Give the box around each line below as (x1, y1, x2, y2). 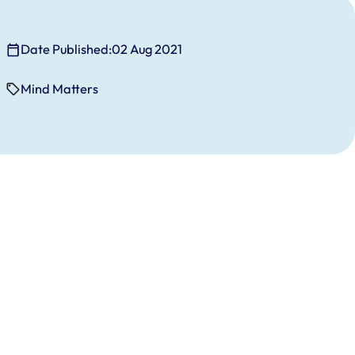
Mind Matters (21, 81, 99, 97)
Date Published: (21, 41, 113, 58)
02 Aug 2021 (112, 41, 183, 58)
